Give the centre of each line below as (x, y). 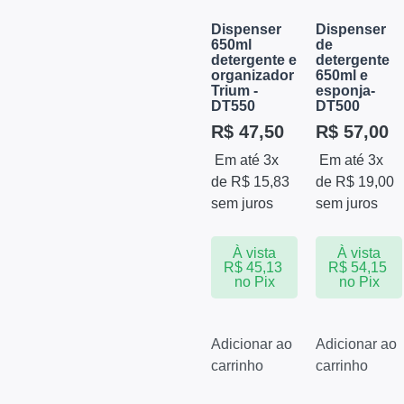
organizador (252, 76)
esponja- (346, 91)
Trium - (234, 91)
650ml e (342, 76)
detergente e (254, 60)
